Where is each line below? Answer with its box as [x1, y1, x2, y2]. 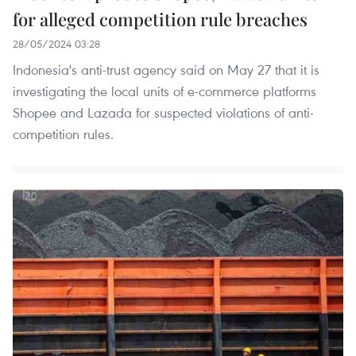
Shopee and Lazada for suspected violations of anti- [13, 103, 314, 122]
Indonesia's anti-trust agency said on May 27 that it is [13, 60, 319, 79]
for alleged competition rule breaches [13, 7, 308, 32]
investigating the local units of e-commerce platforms [13, 82, 316, 101]
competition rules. [13, 125, 114, 144]
